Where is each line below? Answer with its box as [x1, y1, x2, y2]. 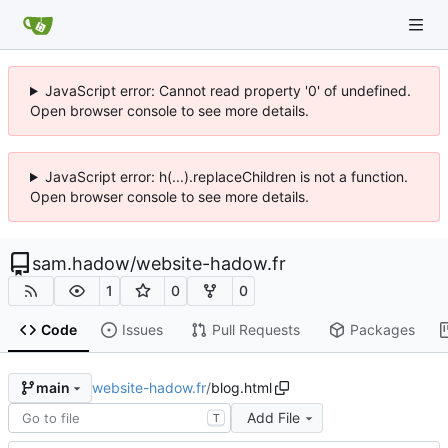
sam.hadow [32, 253, 130, 274]
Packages [349, 321, 415, 339]
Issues [121, 321, 163, 339]
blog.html [210, 378, 272, 396]
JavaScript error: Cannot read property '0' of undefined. [44, 82, 411, 99]
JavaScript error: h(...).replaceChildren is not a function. [44, 168, 408, 185]
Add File [246, 408, 300, 426]
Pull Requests [211, 321, 300, 339]
